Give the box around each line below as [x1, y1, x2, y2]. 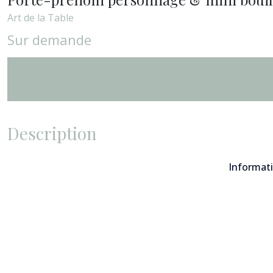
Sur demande [7, 30, 91, 49]
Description [7, 122, 97, 144]
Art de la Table [7, 11, 74, 24]
